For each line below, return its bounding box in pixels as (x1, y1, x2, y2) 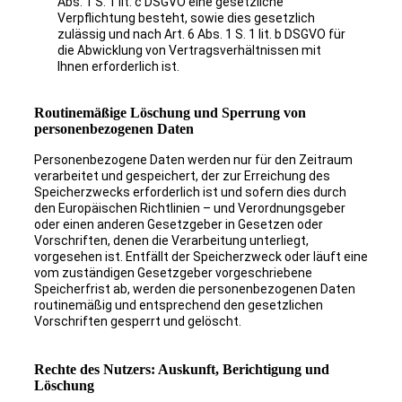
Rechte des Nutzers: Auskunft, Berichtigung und (33, 362, 329, 378)
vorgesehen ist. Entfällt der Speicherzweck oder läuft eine (33, 249, 368, 265)
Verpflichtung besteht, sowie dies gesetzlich (57, 11, 315, 26)
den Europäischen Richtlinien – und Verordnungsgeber (33, 201, 345, 216)
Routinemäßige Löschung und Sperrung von (33, 105, 306, 121)
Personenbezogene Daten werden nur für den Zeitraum (33, 153, 353, 168)
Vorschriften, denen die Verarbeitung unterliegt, (33, 233, 309, 249)
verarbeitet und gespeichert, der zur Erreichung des (33, 169, 330, 184)
